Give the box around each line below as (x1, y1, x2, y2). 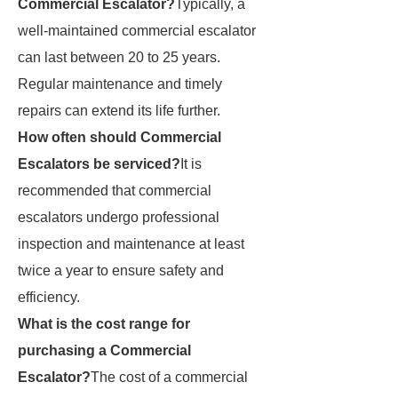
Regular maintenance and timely (18, 76, 222, 92)
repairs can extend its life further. (18, 103, 220, 118)
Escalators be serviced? (18, 156, 180, 171)
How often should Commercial (18, 130, 221, 145)
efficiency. (18, 290, 80, 305)
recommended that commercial (18, 183, 211, 198)
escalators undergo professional (18, 210, 219, 225)
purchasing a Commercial (18, 343, 191, 358)
